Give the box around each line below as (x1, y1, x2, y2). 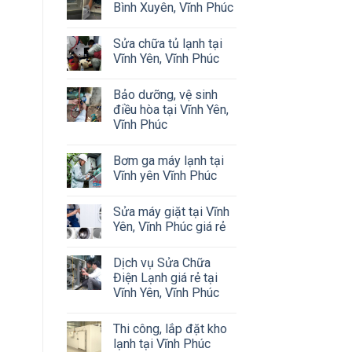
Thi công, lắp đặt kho (112, 321, 227, 336)
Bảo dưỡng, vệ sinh (112, 86, 218, 102)
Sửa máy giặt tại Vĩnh (112, 203, 229, 219)
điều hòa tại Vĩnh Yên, (112, 101, 229, 117)
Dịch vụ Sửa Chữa (112, 255, 211, 270)
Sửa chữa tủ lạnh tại (112, 35, 222, 51)
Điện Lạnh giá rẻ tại (112, 269, 218, 285)
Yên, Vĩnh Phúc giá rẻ (112, 218, 225, 234)
